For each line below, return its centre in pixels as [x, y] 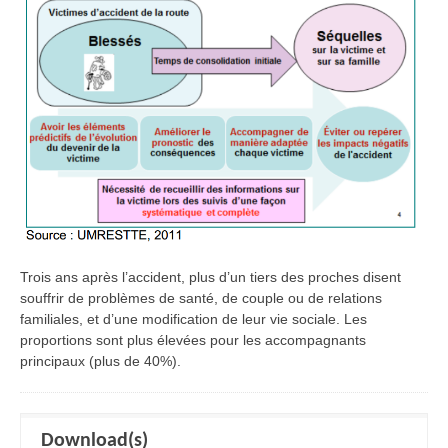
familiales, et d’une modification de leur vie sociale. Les [193, 319]
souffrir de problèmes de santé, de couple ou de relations [201, 298]
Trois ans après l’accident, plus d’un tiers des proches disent [210, 277]
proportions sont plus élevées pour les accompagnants [193, 340]
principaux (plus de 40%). [100, 361]
